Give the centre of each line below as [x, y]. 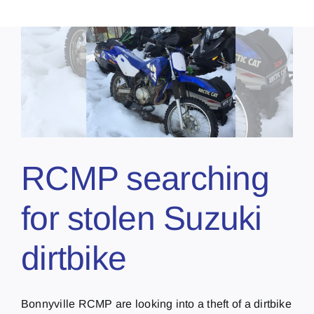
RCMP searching [145, 178]
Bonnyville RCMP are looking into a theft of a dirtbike [156, 303]
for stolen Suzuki [142, 218]
